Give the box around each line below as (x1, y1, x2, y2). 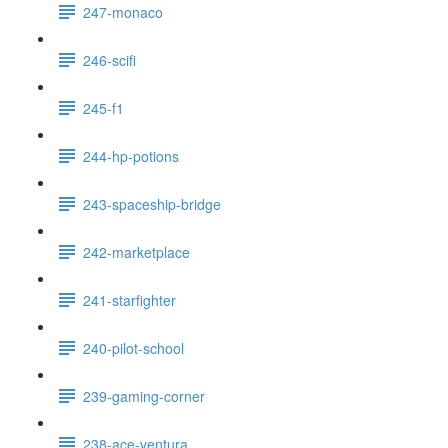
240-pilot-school (83, 337, 184, 358)
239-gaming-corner (83, 385, 205, 406)
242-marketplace (83, 241, 190, 262)
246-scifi (83, 49, 136, 70)
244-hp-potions (83, 145, 179, 166)
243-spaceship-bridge (83, 193, 221, 214)
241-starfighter (83, 289, 176, 310)
